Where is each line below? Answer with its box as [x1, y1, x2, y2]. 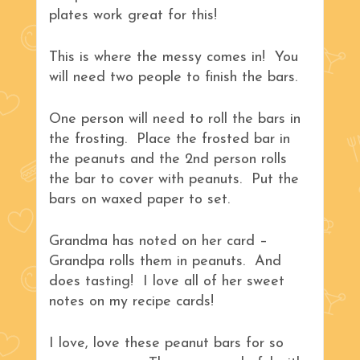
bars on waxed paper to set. [49, 191, 230, 207]
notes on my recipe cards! [49, 293, 214, 309]
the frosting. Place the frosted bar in [49, 131, 290, 147]
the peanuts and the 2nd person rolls [49, 151, 287, 167]
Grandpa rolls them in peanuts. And [49, 253, 281, 269]
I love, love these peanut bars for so [49, 335, 284, 351]
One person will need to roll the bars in [49, 111, 301, 127]
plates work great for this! [49, 7, 217, 23]
